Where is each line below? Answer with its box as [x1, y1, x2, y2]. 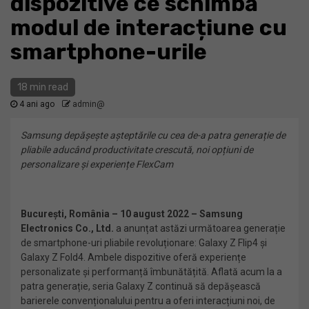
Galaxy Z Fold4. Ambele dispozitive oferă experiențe [21, 252, 246, 263]
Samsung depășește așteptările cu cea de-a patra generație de [21, 130, 286, 141]
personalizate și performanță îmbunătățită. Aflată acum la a [21, 266, 282, 277]
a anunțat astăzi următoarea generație [116, 223, 286, 234]
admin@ [72, 99, 105, 109]
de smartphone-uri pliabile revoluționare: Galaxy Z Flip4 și [21, 237, 267, 248]
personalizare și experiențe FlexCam [21, 159, 173, 170]
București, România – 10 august [21, 208, 167, 219]
